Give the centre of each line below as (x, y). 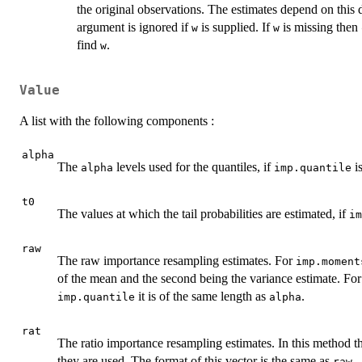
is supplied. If (236, 27)
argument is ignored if (134, 27)
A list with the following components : (117, 120)
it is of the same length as (202, 296)
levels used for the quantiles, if (194, 166)
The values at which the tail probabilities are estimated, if (203, 213)
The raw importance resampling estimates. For (177, 260)
